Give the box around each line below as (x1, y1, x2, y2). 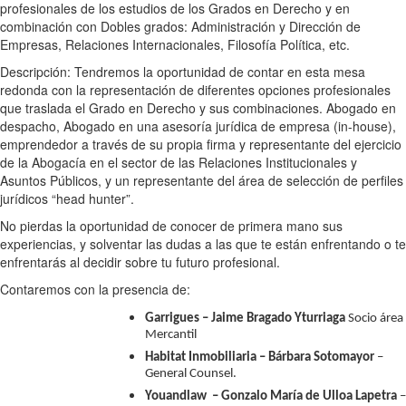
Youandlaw (145, 389, 207, 403)
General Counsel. (145, 366, 237, 385)
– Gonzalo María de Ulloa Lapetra (212, 389, 397, 403)
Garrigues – (145, 311, 211, 325)
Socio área (345, 311, 403, 325)
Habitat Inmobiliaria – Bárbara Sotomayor (145, 350, 374, 364)
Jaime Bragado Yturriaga (211, 311, 345, 325)
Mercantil (145, 327, 197, 346)
